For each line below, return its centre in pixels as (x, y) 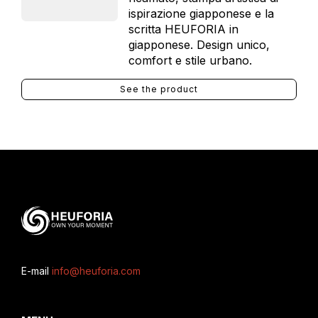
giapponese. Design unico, (199, 45)
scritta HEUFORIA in (183, 29)
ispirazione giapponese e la (201, 13)
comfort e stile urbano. (190, 60)
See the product (159, 89)
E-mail (37, 271)
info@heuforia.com (96, 271)
